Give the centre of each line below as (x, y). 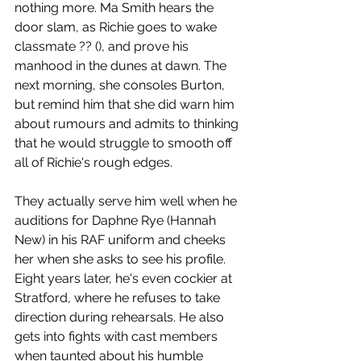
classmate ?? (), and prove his (103, 46)
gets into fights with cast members (118, 336)
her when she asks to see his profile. (122, 259)
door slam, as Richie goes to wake (117, 27)
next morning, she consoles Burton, (121, 85)
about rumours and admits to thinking (128, 124)
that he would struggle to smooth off (125, 143)
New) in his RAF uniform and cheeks (122, 240)
